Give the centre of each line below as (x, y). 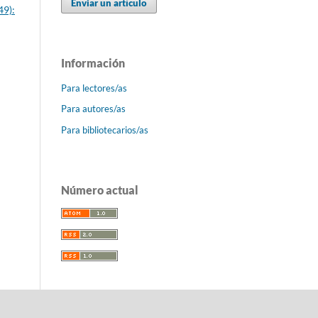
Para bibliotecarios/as (105, 130)
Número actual (100, 190)
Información (93, 62)
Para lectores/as (94, 88)
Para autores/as (93, 109)
